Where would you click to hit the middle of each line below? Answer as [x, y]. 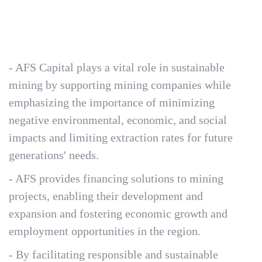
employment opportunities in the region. [105, 231]
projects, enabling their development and [106, 196]
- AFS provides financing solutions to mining [116, 178]
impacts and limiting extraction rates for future [121, 137]
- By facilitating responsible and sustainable [113, 254]
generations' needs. [54, 155]
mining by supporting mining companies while [120, 85]
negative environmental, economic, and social [118, 120]
